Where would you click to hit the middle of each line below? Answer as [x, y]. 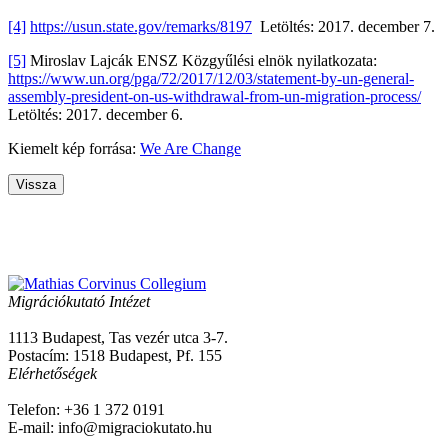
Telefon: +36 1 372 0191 [86, 410]
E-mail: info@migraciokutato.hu [110, 428]
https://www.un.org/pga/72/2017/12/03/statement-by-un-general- [211, 78]
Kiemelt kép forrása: [74, 148]
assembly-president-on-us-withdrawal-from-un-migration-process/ [214, 96]
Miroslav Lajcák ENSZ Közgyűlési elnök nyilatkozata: [201, 60]
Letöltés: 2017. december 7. [343, 26]
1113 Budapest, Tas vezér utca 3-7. [118, 338]
